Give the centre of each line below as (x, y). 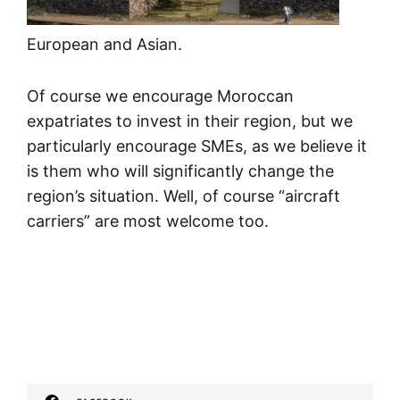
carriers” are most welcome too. (148, 221)
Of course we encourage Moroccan (160, 96)
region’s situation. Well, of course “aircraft (183, 196)
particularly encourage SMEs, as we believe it (197, 146)
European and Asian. (104, 45)
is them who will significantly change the (180, 171)
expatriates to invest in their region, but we (190, 121)
